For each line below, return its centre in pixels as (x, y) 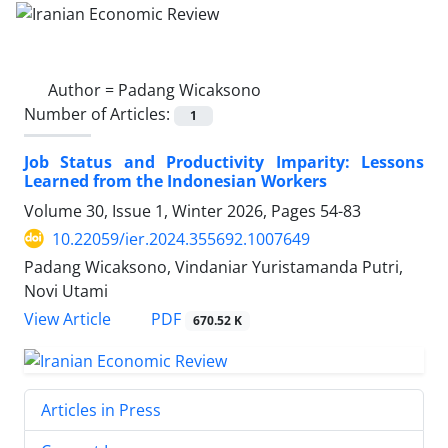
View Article (67, 319)
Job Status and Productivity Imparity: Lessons (224, 161)
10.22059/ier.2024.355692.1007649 (181, 238)
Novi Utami (66, 290)
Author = (83, 89)
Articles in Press (101, 409)
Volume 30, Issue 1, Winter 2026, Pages (172, 210)
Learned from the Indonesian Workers (175, 180)
